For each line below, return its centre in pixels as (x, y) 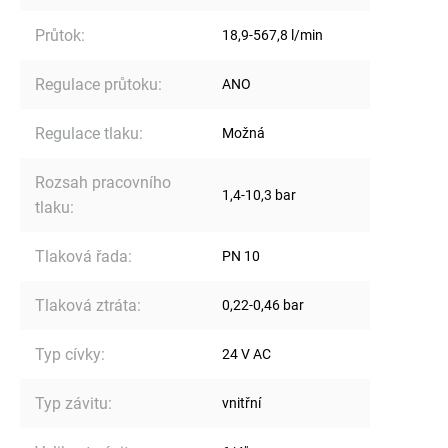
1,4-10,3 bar (259, 194)
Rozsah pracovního (103, 182)
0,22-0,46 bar (263, 304)
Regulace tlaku (87, 133)
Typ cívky (68, 354)
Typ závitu (71, 403)
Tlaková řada (81, 256)
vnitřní (241, 402)
